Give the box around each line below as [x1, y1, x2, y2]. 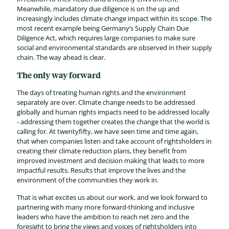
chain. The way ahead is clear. [17, 53, 105, 62]
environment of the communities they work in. [17, 175, 158, 185]
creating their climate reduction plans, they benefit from [17, 146, 187, 155]
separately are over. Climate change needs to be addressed [17, 98, 195, 107]
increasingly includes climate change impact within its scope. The [17, 14, 212, 23]
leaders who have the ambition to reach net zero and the [17, 212, 189, 221]
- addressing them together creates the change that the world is [17, 117, 210, 126]
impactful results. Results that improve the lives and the [17, 166, 186, 175]
